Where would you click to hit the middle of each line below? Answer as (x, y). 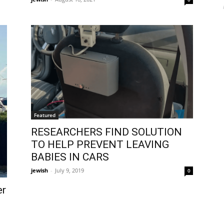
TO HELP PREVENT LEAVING (100, 144)
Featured (45, 115)
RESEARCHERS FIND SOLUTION (106, 132)
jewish (39, 170)
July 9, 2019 (69, 170)
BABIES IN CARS (70, 157)
